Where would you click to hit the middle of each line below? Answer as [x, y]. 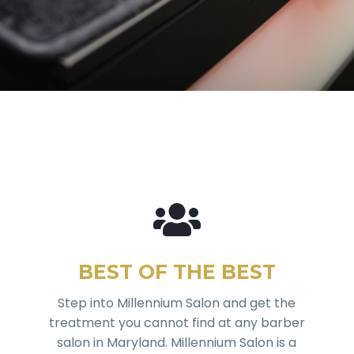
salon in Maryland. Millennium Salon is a [177, 343]
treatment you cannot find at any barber [177, 323]
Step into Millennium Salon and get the [177, 303]
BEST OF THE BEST [177, 272]
